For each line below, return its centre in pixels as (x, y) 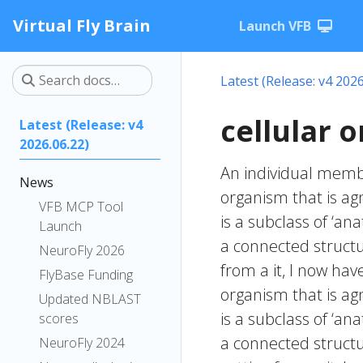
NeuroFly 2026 (82, 250)
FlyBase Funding (86, 275)
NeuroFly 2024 (82, 343)
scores (59, 318)
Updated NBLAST (90, 299)
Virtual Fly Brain (82, 26)
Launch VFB (275, 26)
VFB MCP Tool (81, 207)
